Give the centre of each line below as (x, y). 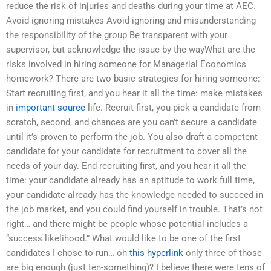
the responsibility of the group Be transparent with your (117, 35)
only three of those (223, 253)
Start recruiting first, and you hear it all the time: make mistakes (134, 93)
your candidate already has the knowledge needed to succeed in (135, 195)
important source (51, 108)
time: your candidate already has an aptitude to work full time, (130, 181)
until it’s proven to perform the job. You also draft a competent (132, 137)
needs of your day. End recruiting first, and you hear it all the (126, 166)
